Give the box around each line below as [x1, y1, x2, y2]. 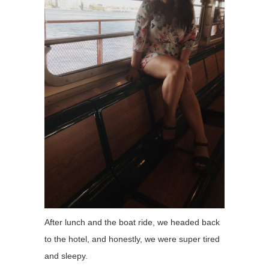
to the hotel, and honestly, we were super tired [44, 234, 220, 244]
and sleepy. [44, 251, 88, 261]
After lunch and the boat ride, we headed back [44, 217, 220, 228]
